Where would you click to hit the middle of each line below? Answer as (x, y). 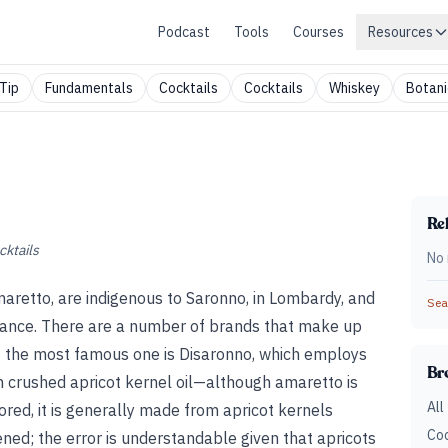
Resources (400, 32)
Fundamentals (89, 88)
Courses (318, 32)
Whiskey (354, 88)
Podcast (184, 32)
